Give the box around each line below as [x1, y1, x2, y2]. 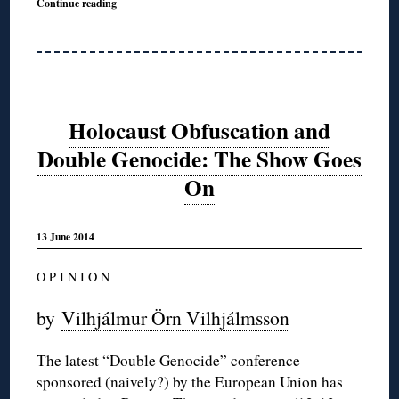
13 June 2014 [37, 229, 95, 245]
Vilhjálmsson [186, 305, 290, 331]
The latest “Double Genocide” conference [37, 350, 301, 371]
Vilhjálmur [61, 305, 148, 331]
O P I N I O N [37, 268, 110, 286]
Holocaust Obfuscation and [69, 113, 330, 147]
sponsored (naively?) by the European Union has [37, 371, 344, 393]
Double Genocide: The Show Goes [37, 142, 362, 175]
